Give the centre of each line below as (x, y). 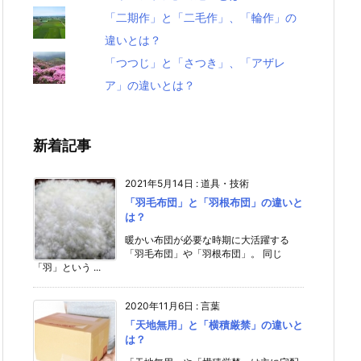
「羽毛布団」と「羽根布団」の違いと (214, 202)
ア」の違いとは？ (150, 85)
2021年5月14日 (159, 183)
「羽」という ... (67, 267)
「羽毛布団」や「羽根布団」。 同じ (203, 253)
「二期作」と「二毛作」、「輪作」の (201, 17)
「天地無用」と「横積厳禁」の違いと (214, 325)
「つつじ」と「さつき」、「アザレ (195, 62)
